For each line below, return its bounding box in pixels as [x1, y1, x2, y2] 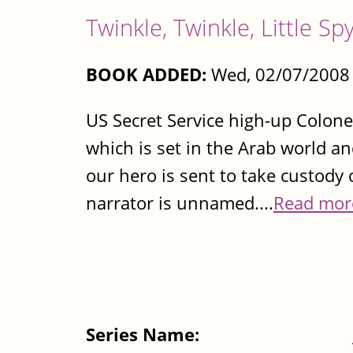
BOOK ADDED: [86, 62, 206, 87]
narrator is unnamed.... [86, 190, 273, 215]
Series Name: [86, 322, 204, 347]
